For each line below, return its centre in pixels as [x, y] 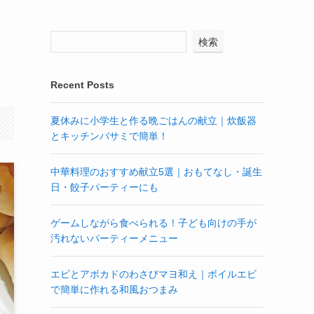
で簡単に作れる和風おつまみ [114, 289]
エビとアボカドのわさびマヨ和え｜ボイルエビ [153, 274]
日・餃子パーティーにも [104, 187]
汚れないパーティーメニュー [114, 238]
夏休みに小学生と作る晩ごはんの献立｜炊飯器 [153, 121]
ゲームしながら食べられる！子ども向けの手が [153, 223]
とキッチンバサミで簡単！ [109, 136]
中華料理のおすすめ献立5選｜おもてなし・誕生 [156, 172]
